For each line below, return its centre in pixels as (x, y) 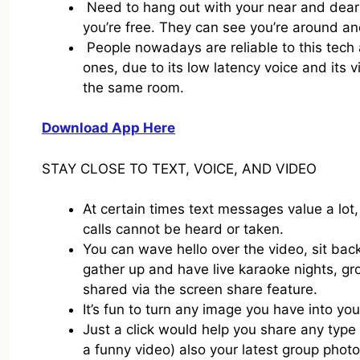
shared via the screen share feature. (200, 290)
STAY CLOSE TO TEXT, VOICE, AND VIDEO (179, 168)
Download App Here (108, 128)
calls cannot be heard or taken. (183, 229)
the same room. (133, 87)
